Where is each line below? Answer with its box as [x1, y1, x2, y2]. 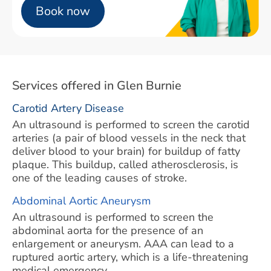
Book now [36, 3, 90, 20]
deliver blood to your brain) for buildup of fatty [12, 143, 240, 158]
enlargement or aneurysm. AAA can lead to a [12, 236, 234, 251]
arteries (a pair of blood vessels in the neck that [12, 130, 246, 145]
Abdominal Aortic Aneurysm [12, 194, 151, 209]
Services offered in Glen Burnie [12, 77, 181, 94]
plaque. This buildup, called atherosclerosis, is [12, 157, 238, 172]
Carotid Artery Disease [12, 101, 124, 116]
